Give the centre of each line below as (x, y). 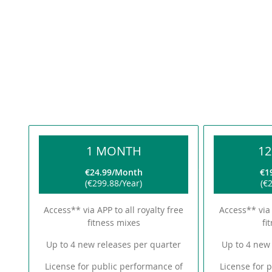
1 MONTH (114, 151)
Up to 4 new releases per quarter (114, 244)
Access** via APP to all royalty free (114, 210)
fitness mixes (114, 223)
